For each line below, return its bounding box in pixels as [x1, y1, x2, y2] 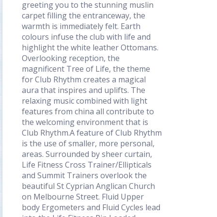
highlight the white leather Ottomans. [22, 42, 158, 53]
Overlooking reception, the [22, 53, 120, 63]
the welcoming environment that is [22, 117, 148, 127]
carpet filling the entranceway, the [22, 10, 145, 21]
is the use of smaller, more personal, [22, 138, 155, 149]
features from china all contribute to [22, 106, 154, 117]
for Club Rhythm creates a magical [22, 74, 146, 85]
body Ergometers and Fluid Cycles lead [22, 202, 160, 213]
